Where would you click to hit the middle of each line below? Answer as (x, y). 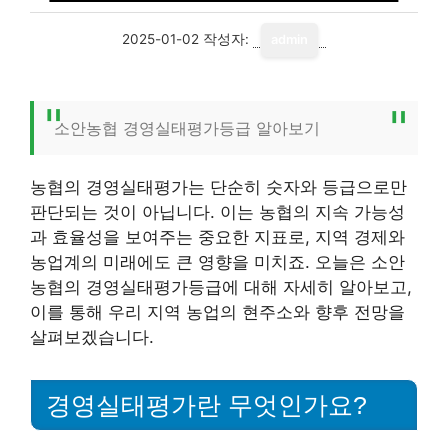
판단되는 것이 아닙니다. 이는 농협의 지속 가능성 (217, 212)
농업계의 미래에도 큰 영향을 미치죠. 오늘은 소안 (217, 262)
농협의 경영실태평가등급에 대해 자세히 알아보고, (221, 287)
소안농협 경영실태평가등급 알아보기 (187, 128)
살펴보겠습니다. (92, 337)
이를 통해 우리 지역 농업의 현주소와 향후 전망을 (217, 312)
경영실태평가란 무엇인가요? (206, 404)
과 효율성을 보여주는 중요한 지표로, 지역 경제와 (217, 237)
